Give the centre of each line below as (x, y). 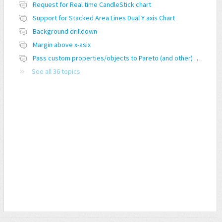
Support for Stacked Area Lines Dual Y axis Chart (104, 18)
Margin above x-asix (62, 45)
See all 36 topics (56, 72)
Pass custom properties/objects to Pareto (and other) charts (198, 58)
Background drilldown (65, 31)
